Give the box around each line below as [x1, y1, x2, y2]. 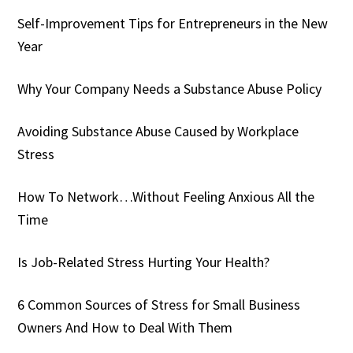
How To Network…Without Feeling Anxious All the [17, 188, 315, 206]
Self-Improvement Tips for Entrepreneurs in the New [17, 14, 329, 33]
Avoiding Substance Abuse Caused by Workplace [17, 122, 299, 141]
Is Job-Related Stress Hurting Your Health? [17, 253, 270, 272]
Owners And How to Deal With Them [17, 318, 233, 337]
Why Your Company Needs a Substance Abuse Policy [17, 80, 322, 98]
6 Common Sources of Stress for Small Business [17, 295, 301, 314]
